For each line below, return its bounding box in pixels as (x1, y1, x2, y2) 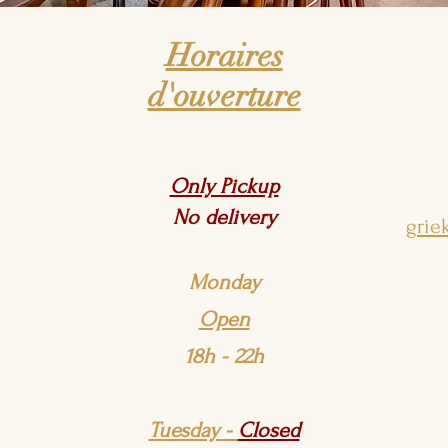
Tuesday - (148, 418, 238, 442)
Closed (237, 418, 300, 442)
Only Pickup (169, 174, 279, 198)
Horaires (165, 36, 283, 75)
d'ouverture (147, 76, 301, 115)
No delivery (172, 205, 276, 229)
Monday (188, 270, 260, 294)
